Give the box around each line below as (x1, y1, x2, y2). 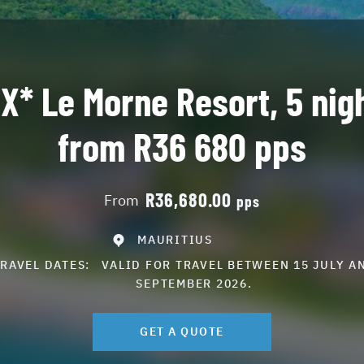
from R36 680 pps (58, 123, 306, 170)
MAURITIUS (137, 232, 213, 247)
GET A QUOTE (140, 324, 224, 339)
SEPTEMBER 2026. (136, 276, 253, 291)
